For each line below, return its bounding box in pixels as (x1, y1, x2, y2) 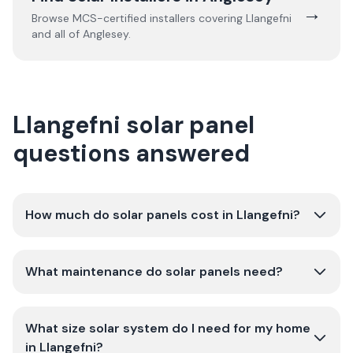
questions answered (13, 138, 250, 169)
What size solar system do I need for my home (25, 320, 310, 336)
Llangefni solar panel (13, 110, 255, 140)
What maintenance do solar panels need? (25, 263, 283, 280)
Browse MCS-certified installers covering (32, 11, 246, 25)
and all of (32, 27, 83, 41)
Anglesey (83, 27, 128, 41)
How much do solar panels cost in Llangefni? (25, 206, 300, 223)
